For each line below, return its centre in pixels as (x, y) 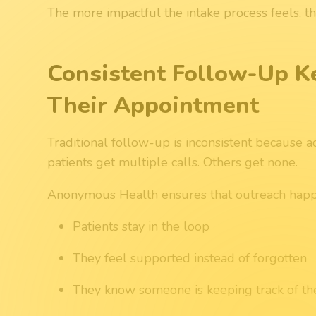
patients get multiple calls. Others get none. (173, 162)
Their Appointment (153, 105)
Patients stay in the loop (141, 226)
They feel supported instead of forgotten (190, 258)
